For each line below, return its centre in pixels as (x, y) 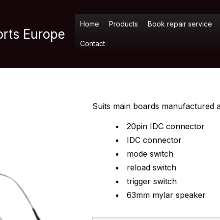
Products (124, 24)
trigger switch (151, 181)
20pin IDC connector (165, 126)
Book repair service (180, 24)
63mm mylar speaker (166, 195)
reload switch (151, 167)
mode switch (150, 153)
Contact (93, 44)
